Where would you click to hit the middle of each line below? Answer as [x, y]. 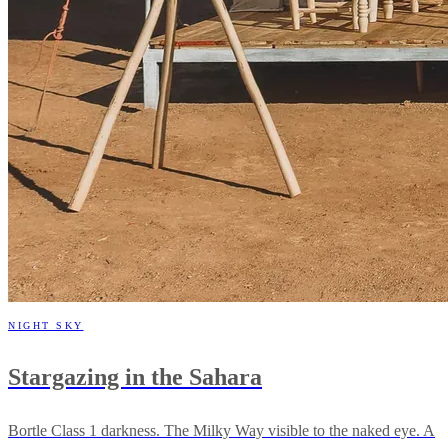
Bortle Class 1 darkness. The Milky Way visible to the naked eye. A [221, 430]
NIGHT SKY [46, 325]
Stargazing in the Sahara [135, 376]
